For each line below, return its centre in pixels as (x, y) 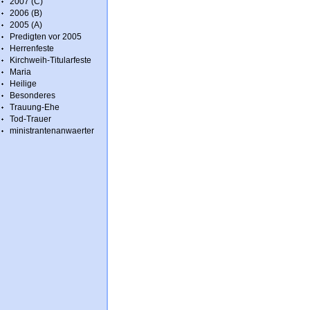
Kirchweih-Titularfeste (51, 60)
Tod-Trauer (30, 119)
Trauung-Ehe (35, 107)
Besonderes (33, 95)
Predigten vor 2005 (46, 37)
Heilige (23, 84)
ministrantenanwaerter (52, 131)
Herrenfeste (32, 48)
